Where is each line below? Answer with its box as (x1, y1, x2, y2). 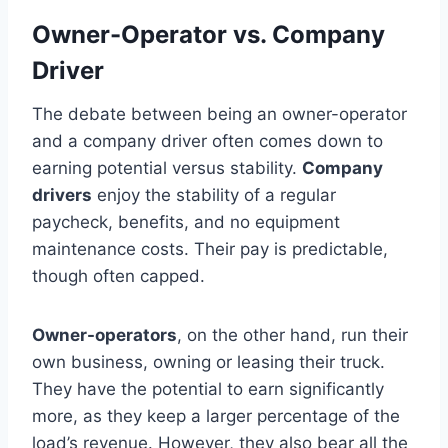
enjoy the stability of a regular (92, 184, 336, 205)
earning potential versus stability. (32, 157, 302, 178)
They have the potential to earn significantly (32, 378, 384, 399)
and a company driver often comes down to (32, 130, 383, 151)
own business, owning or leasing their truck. (32, 351, 385, 372)
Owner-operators (32, 324, 177, 345)
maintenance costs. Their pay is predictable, (32, 238, 388, 259)
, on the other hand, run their (177, 324, 408, 345)
